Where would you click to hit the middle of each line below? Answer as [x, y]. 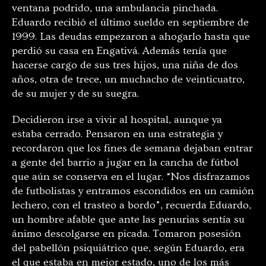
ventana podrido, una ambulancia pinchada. [115, 8]
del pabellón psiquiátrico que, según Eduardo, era [128, 248]
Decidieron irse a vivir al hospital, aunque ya [117, 119]
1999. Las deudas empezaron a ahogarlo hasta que [131, 36]
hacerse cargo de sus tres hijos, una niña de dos [125, 65]
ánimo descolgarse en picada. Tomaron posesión [126, 233]
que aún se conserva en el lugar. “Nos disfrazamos [131, 176]
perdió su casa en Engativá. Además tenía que [119, 50]
